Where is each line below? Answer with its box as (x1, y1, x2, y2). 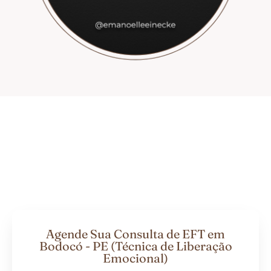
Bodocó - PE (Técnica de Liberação (39, 238, 232, 253)
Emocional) (103, 250, 168, 266)
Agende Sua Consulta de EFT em (46, 226, 225, 241)
